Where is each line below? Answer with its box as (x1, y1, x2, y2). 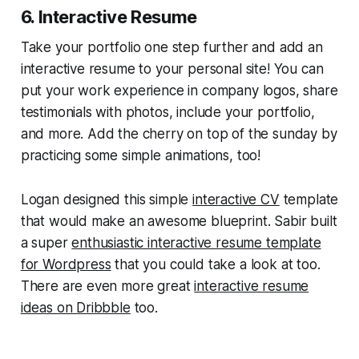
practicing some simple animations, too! (20, 147, 261, 163)
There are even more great (20, 277, 195, 294)
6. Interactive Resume (20, 6, 197, 27)
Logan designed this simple (20, 191, 193, 208)
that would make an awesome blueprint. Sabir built (20, 212, 337, 229)
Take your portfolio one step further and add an (20, 38, 323, 55)
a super (20, 234, 72, 251)
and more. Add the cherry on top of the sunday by (20, 125, 337, 142)
